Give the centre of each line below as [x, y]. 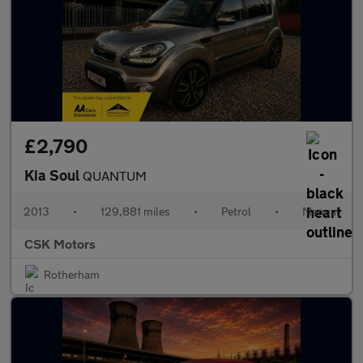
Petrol [236, 211]
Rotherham [72, 274]
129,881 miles [135, 211]
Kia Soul [53, 175]
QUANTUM [115, 175]
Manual [321, 211]
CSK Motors [60, 243]
